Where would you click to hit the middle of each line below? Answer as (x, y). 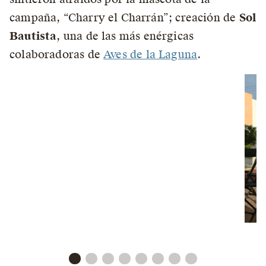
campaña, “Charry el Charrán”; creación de (124, 17)
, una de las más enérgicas (125, 36)
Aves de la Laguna (151, 54)
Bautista (33, 36)
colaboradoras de (57, 54)
